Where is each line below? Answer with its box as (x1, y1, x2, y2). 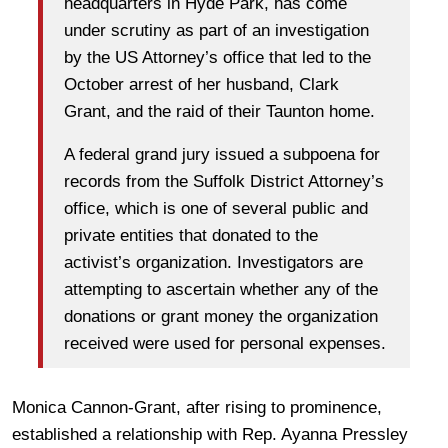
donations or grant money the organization (64, 307, 378, 327)
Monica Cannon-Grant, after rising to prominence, (12, 397, 382, 417)
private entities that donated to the (64, 226, 318, 246)
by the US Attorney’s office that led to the (64, 48, 371, 68)
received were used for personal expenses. (64, 334, 386, 354)
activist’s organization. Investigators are (64, 253, 363, 273)
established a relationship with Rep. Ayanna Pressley (12, 424, 408, 444)
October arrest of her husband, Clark (64, 75, 339, 95)
